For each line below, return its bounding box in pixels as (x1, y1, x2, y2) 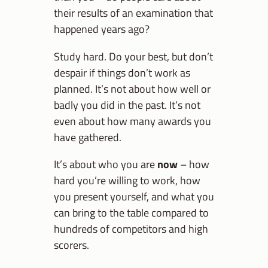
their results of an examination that (54, 4, 213, 22)
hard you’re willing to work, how (54, 172, 200, 188)
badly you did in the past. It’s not (54, 96, 200, 113)
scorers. (54, 236, 89, 253)
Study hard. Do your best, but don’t (54, 47, 213, 65)
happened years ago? (54, 20, 150, 38)
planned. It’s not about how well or (54, 80, 211, 97)
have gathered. (54, 128, 121, 145)
